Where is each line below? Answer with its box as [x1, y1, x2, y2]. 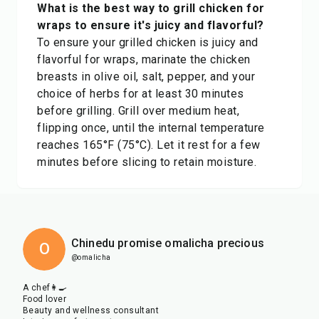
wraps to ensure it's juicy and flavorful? [37, 19, 264, 32]
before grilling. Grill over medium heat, [37, 104, 239, 117]
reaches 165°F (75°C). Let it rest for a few [37, 138, 261, 152]
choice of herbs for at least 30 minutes [37, 87, 244, 100]
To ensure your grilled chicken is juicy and [37, 36, 258, 49]
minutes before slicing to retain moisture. [37, 155, 256, 169]
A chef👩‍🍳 [23, 283, 68, 293]
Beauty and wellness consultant [23, 305, 159, 315]
